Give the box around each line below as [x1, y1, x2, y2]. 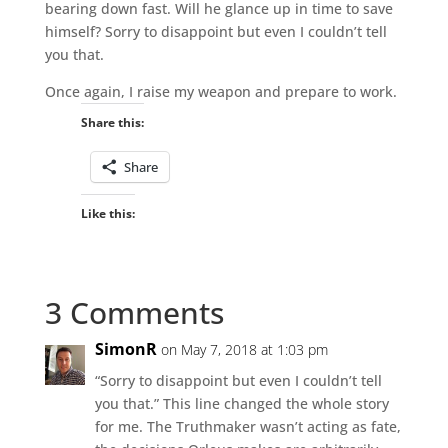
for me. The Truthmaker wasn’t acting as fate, [94, 416, 401, 436]
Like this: [80, 204, 135, 222]
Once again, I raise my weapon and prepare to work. [44, 81, 397, 101]
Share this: [80, 113, 144, 131]
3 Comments [44, 291, 224, 333]
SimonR [94, 337, 157, 360]
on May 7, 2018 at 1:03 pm [160, 339, 328, 359]
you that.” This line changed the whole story [94, 393, 389, 413]
